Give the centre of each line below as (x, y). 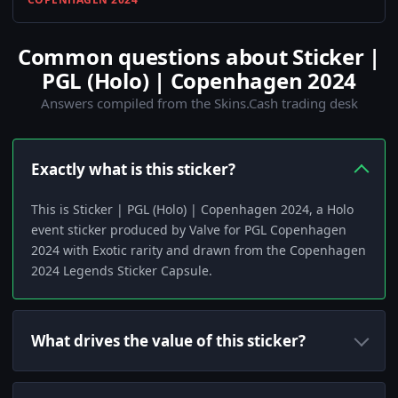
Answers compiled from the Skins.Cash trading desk (199, 103)
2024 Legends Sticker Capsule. (122, 271)
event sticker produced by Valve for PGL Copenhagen (189, 230)
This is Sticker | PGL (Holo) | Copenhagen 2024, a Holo (192, 210)
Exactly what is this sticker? (133, 170)
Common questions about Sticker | (199, 57)
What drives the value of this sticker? (168, 341)
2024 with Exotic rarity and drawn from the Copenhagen (199, 251)
